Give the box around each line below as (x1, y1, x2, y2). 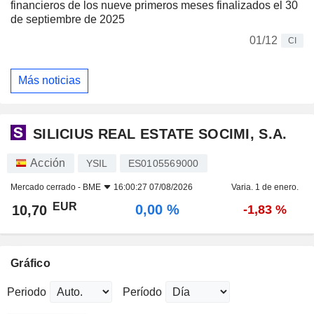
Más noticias (18, 74, 81, 87)
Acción (30, 157, 66, 170)
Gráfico (11, 257, 50, 270)
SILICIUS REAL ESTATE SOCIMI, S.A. (33, 125, 287, 142)
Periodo (7, 286, 46, 299)
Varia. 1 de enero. (231, 182, 299, 193)
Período (123, 286, 162, 299)
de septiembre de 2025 (11, 13, 125, 25)
